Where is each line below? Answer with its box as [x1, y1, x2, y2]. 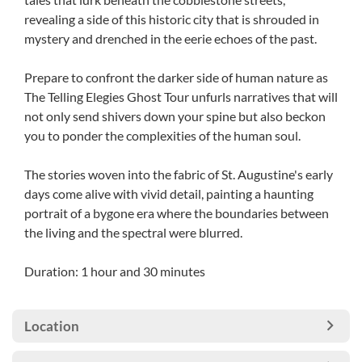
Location [24, 318, 79, 335]
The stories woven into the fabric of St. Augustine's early [24, 166, 333, 182]
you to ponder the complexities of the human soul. [24, 128, 301, 143]
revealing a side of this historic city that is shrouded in [24, 11, 319, 27]
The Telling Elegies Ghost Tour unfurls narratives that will [24, 89, 338, 104]
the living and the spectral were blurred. [24, 225, 242, 240]
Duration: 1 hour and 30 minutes [24, 263, 205, 279]
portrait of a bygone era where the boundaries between [24, 205, 329, 221]
